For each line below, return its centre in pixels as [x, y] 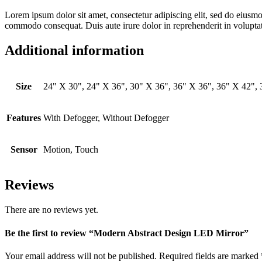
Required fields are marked [210, 256]
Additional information [74, 50]
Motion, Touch [71, 149]
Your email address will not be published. [81, 256]
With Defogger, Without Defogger [106, 118]
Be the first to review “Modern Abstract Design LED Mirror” [127, 233]
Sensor [24, 149]
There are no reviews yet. [51, 210]
